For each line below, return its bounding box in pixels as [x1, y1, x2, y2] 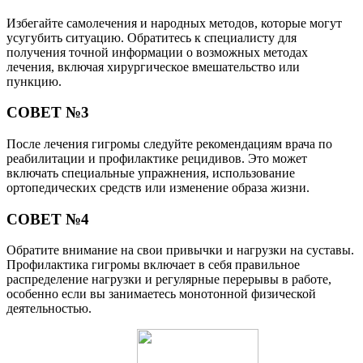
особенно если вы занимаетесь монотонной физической [6, 287, 316, 301]
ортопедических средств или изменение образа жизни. [6, 180, 310, 194]
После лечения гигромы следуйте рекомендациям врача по [6, 136, 332, 151]
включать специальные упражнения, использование [6, 165, 295, 180]
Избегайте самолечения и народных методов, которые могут [6, 15, 342, 30]
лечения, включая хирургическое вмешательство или [6, 59, 300, 74]
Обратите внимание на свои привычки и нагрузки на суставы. [6, 243, 354, 258]
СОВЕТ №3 [6, 104, 89, 122]
